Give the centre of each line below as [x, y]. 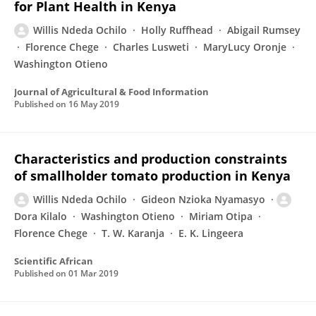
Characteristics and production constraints [151, 159]
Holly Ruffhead [177, 30]
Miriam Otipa [221, 216]
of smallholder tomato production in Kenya [152, 176]
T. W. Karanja [133, 233]
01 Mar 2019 [93, 273]
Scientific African [54, 261]
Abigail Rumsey [264, 30]
